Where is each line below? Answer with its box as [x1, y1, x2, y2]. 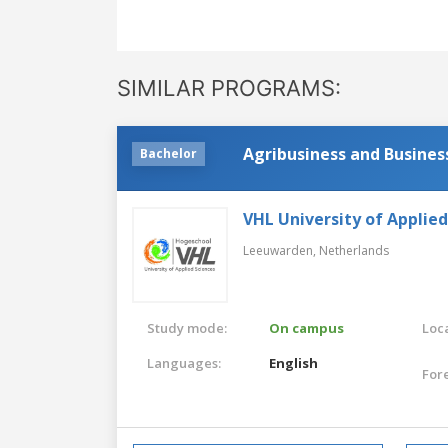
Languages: [147, 353, 221, 372]
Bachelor [140, 144, 197, 162]
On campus [269, 318, 345, 337]
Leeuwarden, [243, 241, 319, 259]
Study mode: [147, 318, 227, 337]
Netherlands [319, 241, 389, 259]
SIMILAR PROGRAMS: [117, 74, 341, 101]
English [269, 353, 319, 372]
